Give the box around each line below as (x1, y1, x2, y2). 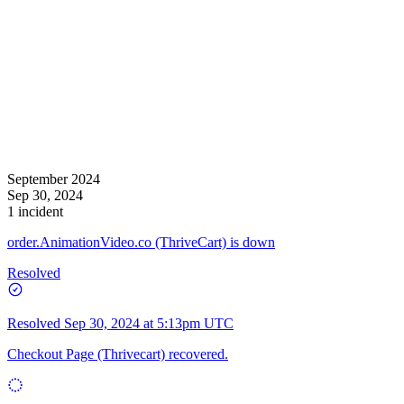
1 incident (7, 203, 63, 219)
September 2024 (7, 170, 100, 187)
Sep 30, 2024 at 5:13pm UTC (64, 315, 234, 331)
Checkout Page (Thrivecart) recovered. (7, 345, 228, 362)
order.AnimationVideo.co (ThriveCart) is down (7, 234, 275, 250)
